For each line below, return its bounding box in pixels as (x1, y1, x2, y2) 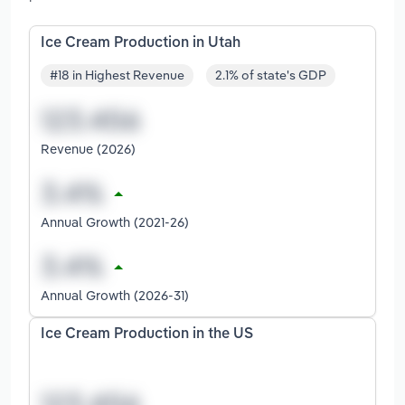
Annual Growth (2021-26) (41, 213, 189, 231)
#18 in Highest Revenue (50, 67, 184, 84)
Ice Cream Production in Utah (41, 35, 240, 51)
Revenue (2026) (41, 140, 136, 158)
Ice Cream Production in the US (41, 327, 253, 343)
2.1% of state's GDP (215, 67, 326, 84)
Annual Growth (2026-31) (41, 287, 189, 305)
